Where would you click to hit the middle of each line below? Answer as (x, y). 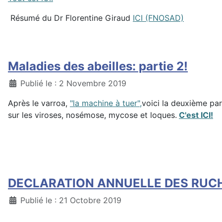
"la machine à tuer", (106, 103)
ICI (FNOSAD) (158, 18)
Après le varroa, (39, 103)
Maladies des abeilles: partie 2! (98, 66)
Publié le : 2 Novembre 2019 (73, 83)
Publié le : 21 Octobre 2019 (71, 200)
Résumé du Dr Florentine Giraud (70, 18)
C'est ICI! (196, 115)
